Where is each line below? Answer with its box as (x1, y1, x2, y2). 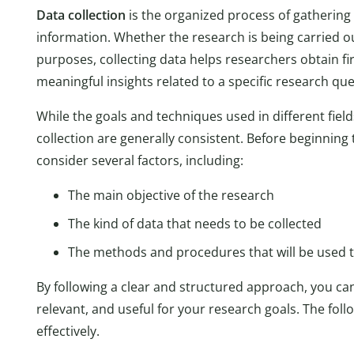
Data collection (36, 6, 126, 24)
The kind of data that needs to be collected (68, 214, 322, 232)
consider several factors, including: (36, 151, 243, 169)
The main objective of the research (68, 186, 274, 204)
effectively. (36, 322, 100, 340)
